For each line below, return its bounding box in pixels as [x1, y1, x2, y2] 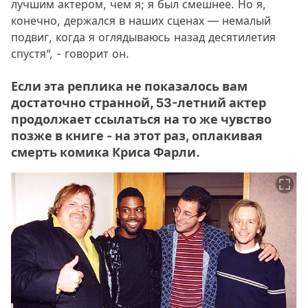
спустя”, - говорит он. [11, 47, 129, 61]
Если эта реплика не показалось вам [11, 79, 247, 94]
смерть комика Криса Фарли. [11, 145, 200, 160]
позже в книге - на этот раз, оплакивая [11, 129, 263, 144]
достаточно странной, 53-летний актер [11, 96, 266, 111]
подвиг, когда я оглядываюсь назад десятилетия [11, 30, 276, 45]
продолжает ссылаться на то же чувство [11, 112, 272, 127]
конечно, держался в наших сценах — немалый [11, 14, 271, 28]
